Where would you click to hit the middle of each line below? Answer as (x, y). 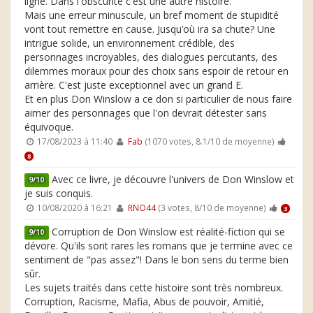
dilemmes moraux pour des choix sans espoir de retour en (156, 71)
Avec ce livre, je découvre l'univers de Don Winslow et (171, 179)
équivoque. (49, 126)
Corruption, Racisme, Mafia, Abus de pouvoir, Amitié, (144, 301)
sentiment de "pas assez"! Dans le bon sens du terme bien (156, 259)
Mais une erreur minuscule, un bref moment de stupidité (152, 15)
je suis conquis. (59, 193)
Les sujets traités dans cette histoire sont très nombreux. (154, 287)
